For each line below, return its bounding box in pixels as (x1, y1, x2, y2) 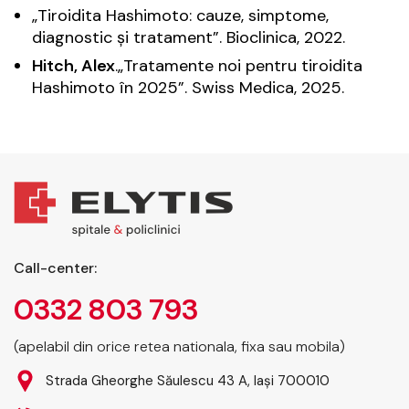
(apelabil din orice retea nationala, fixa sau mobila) (14, 337, 345, 357)
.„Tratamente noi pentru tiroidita (115, 55, 362, 78)
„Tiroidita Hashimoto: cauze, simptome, (32, 5, 329, 27)
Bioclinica (226, 26, 297, 49)
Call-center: (14, 258, 97, 278)
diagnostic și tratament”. (32, 26, 226, 49)
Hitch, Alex (32, 55, 115, 78)
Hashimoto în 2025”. (32, 77, 192, 100)
